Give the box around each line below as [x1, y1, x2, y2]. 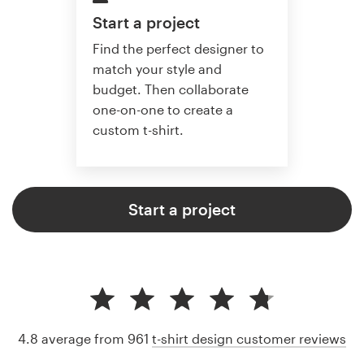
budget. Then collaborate [93, 81, 249, 97]
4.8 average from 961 [18, 330, 152, 346]
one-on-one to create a [93, 102, 233, 118]
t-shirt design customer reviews [152, 330, 346, 346]
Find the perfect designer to [93, 41, 264, 57]
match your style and [93, 61, 222, 77]
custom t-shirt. [93, 122, 184, 138]
